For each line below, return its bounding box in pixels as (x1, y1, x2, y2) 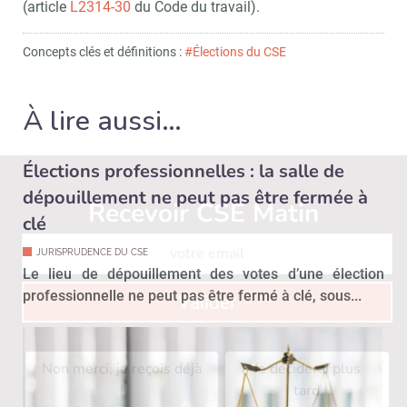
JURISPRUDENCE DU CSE (36, 246, 148, 257)
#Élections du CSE (184, 44, 286, 59)
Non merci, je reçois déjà (41, 358, 202, 379)
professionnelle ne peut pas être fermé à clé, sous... (23, 286, 362, 304)
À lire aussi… (23, 102, 182, 140)
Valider (178, 291, 236, 313)
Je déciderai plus (253, 358, 361, 379)
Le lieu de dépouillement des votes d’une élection (23, 264, 384, 283)
